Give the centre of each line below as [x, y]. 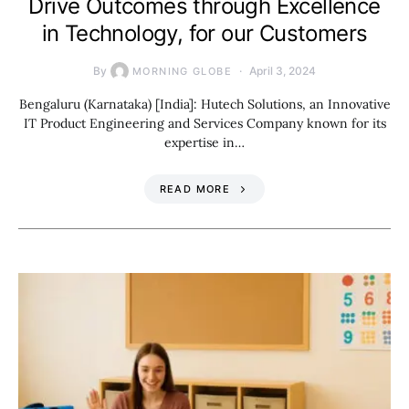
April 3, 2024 [282, 70]
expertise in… [204, 142]
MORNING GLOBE [182, 71]
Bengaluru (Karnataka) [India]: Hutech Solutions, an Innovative [204, 104]
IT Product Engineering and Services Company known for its [204, 123]
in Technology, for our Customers [204, 33]
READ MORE [194, 189]
